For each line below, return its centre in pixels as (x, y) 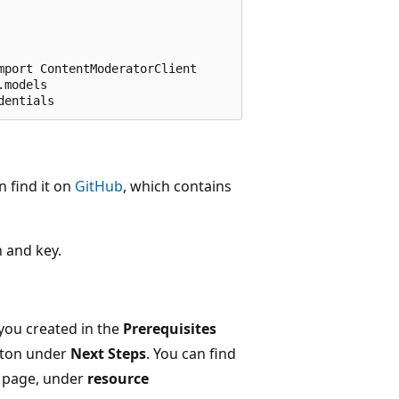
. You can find (191, 353)
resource (118, 378)
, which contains (177, 186)
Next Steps (108, 353)
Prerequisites (170, 328)
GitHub (99, 186)
